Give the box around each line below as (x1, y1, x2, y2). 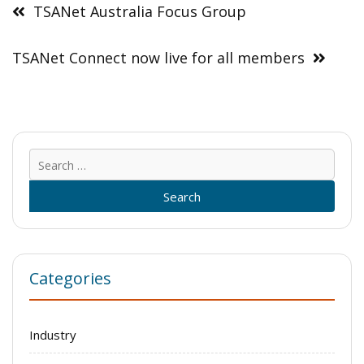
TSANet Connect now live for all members (12, 47, 305, 67)
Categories (29, 267, 111, 289)
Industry (29, 327, 76, 343)
